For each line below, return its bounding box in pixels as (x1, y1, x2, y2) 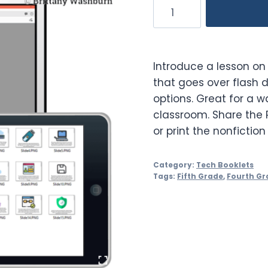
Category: (153, 160, 196, 170)
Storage (153, 13, 194, 28)
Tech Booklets (196, 160, 254, 170)
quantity (153, 45, 197, 60)
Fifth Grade (177, 171, 223, 181)
